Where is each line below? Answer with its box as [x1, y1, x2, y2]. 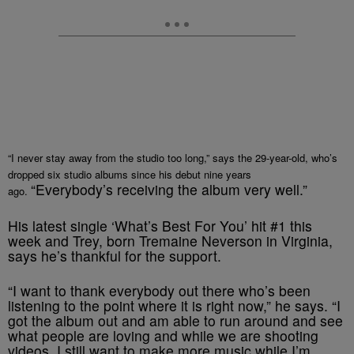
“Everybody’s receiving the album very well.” [31, 179, 307, 199]
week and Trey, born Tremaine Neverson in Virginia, [8, 231, 333, 250]
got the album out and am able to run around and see [8, 311, 343, 330]
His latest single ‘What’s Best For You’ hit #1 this [8, 216, 312, 235]
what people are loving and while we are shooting [8, 326, 318, 345]
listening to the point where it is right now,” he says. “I [8, 296, 341, 315]
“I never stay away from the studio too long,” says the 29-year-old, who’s [8, 150, 337, 165]
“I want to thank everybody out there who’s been [8, 281, 311, 300]
